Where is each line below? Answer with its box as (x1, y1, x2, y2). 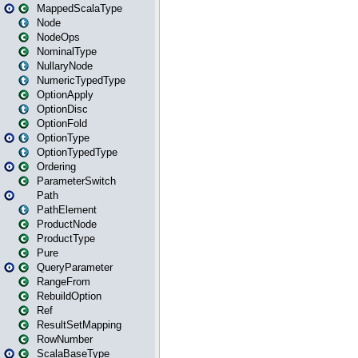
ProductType (37, 233, 95, 245)
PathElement (37, 204, 97, 216)
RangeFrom (37, 276, 90, 288)
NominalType (37, 46, 97, 58)
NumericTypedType (37, 74, 125, 86)
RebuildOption (37, 290, 101, 302)
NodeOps (37, 31, 80, 43)
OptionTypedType (37, 146, 117, 158)
